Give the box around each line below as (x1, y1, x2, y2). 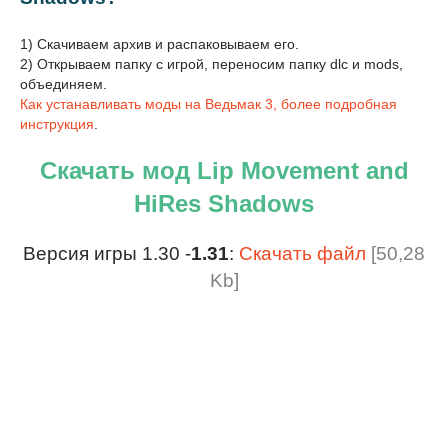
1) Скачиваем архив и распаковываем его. (20, 35, 299, 52)
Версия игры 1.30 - (23, 242, 191, 264)
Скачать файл (239, 242, 366, 264)
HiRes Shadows (134, 189, 314, 217)
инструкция (20, 115, 94, 132)
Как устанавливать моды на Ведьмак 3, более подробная (20, 95, 397, 112)
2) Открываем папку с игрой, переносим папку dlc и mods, (20, 55, 403, 72)
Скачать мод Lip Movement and (39, 156, 409, 184)
